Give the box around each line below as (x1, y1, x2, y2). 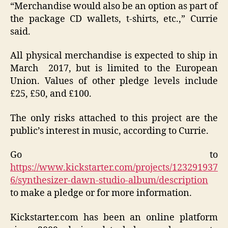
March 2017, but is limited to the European (10, 63, 218, 75)
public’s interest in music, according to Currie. (10, 125, 209, 137)
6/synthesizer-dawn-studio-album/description (10, 175, 208, 187)
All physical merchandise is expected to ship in (10, 50, 218, 62)
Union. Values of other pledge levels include (10, 75, 218, 88)
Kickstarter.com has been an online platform (10, 211, 218, 223)
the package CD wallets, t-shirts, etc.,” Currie (10, 13, 218, 25)
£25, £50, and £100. (10, 88, 92, 100)
